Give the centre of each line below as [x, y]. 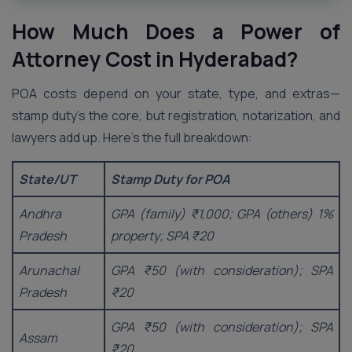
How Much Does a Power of [176, 31]
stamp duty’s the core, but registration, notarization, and [176, 115]
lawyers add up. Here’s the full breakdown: [132, 137]
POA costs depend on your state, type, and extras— [176, 93]
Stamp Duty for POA [170, 179]
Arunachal [49, 270]
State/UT [48, 179]
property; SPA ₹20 [162, 236]
